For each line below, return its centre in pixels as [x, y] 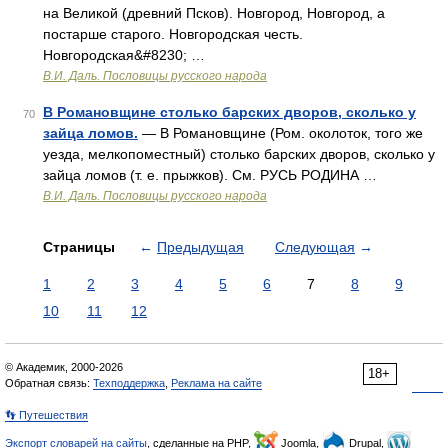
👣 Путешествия [46, 415]
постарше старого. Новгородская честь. [173, 34]
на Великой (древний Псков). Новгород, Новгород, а [214, 13]
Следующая [315, 247]
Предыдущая [200, 247]
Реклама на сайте [216, 383]
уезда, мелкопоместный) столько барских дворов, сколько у [239, 154]
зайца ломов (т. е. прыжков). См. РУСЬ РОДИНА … [210, 175]
